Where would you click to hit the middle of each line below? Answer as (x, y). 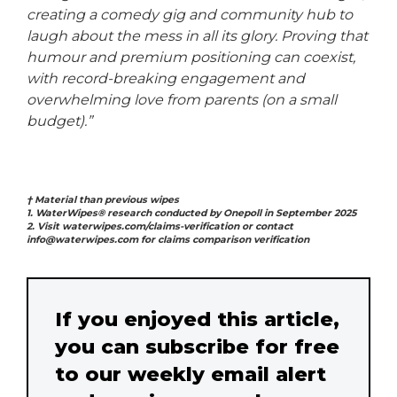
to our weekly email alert (191, 374)
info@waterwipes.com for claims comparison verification (168, 239)
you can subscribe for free (197, 346)
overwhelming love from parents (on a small (182, 99)
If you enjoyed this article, (197, 319)
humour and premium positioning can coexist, (191, 57)
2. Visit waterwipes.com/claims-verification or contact (160, 226)
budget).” (59, 121)
